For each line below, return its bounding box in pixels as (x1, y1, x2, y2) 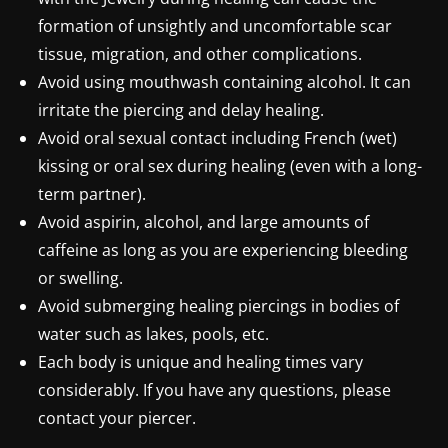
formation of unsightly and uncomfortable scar (38, 14, 393, 37)
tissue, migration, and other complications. (38, 42, 363, 65)
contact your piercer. (38, 406, 197, 429)
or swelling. (38, 266, 124, 289)
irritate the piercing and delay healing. (38, 98, 325, 121)
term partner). (38, 182, 147, 205)
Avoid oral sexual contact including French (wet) (38, 126, 398, 149)
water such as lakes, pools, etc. (38, 322, 270, 345)
